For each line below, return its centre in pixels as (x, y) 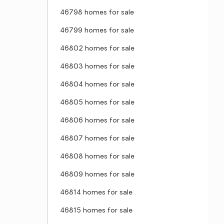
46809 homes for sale (97, 175)
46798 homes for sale (97, 13)
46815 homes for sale (96, 211)
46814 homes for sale (96, 193)
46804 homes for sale (97, 85)
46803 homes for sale (97, 67)
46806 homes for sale (97, 121)
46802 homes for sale (97, 49)
